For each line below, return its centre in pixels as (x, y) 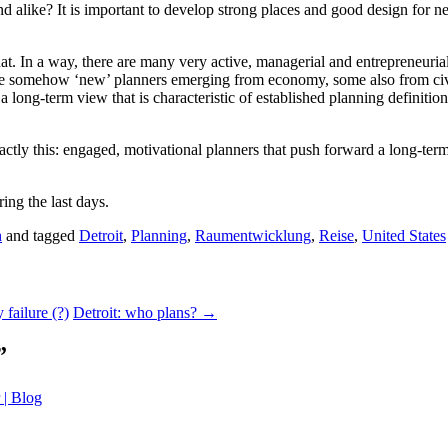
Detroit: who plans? (137, 313)
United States (404, 235)
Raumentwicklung (253, 235)
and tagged (40, 235)
